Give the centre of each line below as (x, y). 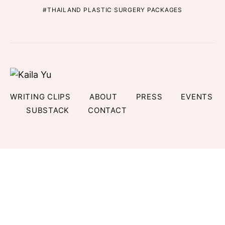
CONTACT (107, 110)
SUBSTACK (48, 110)
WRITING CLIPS (40, 97)
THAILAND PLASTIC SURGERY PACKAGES (115, 10)
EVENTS (197, 97)
